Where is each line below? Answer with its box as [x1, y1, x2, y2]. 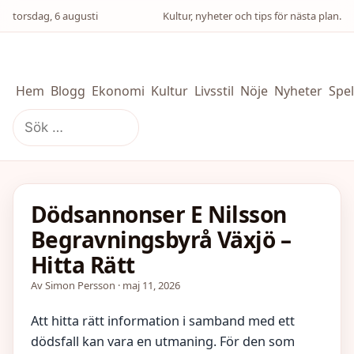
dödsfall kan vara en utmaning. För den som [31, 333, 295, 350]
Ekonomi [92, 82, 145, 100]
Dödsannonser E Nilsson [31, 199, 287, 229]
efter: [12, 129, 44, 146]
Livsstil [194, 82, 234, 100]
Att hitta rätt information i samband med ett [31, 312, 295, 330]
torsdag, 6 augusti [13, 9, 98, 23]
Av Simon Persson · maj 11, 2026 [31, 278, 180, 292]
